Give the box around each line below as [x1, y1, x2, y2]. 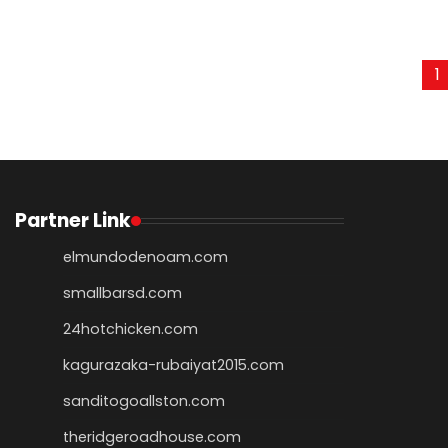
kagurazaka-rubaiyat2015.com [63, 355, 284, 376]
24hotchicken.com [63, 319, 198, 340]
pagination [14, 96, 153, 130]
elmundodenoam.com [63, 247, 228, 268]
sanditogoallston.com [63, 391, 225, 412]
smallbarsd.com [63, 283, 182, 304]
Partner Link [15, 207, 131, 235]
